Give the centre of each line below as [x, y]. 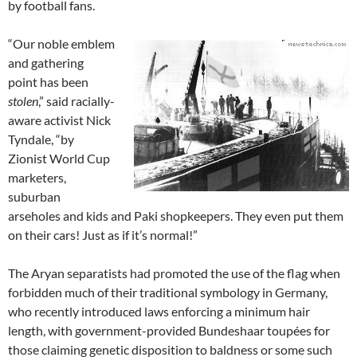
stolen [23, 101]
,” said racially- [76, 101]
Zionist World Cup [59, 159]
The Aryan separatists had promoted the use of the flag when [174, 273]
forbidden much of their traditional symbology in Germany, [168, 292]
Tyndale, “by [41, 139]
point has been [48, 82]
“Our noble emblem [61, 44]
